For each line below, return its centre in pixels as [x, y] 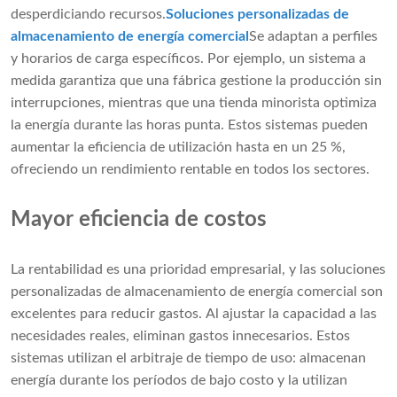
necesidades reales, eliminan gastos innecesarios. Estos [180, 336]
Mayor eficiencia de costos [139, 220]
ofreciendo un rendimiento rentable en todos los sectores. [190, 170]
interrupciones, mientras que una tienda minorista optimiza [194, 103]
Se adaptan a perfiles [313, 37]
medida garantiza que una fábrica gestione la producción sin [196, 81]
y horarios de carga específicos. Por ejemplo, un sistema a [188, 59]
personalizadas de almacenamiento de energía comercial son [197, 292]
